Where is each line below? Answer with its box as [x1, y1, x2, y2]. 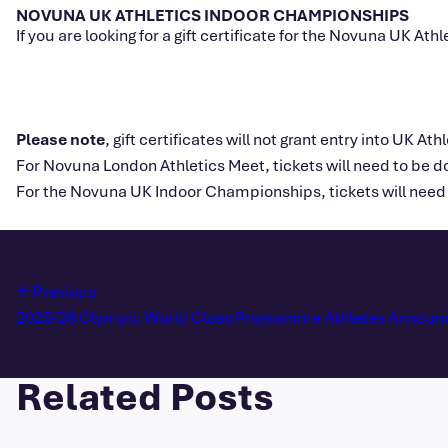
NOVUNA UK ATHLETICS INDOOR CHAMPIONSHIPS [16, 2, 409, 26]
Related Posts [16, 369, 274, 421]
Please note [16, 126, 105, 150]
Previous [32, 278, 96, 302]
